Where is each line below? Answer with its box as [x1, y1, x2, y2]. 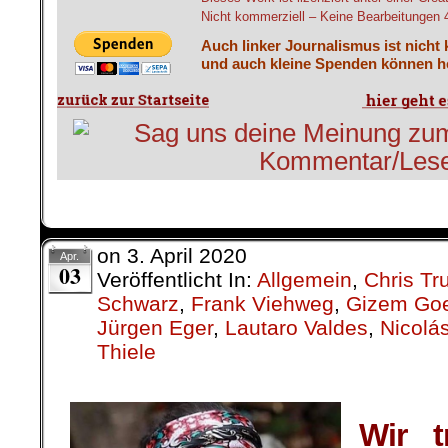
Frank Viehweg [191, 292, 334, 316]
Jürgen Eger [97, 316, 213, 340]
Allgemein [257, 268, 352, 292]
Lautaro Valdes [225, 316, 368, 340]
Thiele [97, 340, 156, 364]
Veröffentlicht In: [97, 268, 257, 292]
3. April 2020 [127, 244, 247, 268]
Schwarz [97, 292, 179, 316]
